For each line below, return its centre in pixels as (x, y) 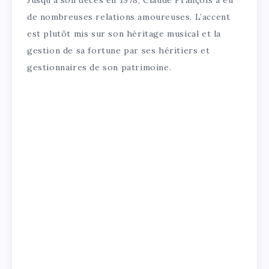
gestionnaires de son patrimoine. (99, 68)
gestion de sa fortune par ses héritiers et (119, 51)
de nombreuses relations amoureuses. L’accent (129, 17)
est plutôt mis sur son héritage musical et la (124, 34)
